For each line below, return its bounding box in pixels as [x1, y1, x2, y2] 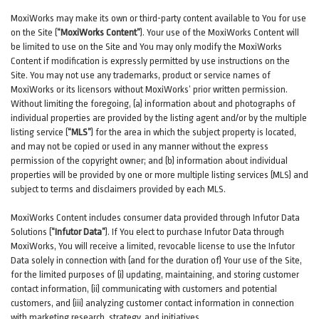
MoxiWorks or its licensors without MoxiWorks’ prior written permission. [11, 84, 288, 95]
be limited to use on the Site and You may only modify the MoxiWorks [11, 41, 282, 52]
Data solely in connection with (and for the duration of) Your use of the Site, [11, 255, 302, 266]
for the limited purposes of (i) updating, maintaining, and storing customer [11, 269, 299, 280]
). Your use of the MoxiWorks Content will [140, 27, 299, 38]
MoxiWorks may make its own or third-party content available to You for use [11, 13, 306, 23]
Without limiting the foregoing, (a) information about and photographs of [11, 98, 296, 109]
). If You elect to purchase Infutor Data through [105, 226, 284, 237]
